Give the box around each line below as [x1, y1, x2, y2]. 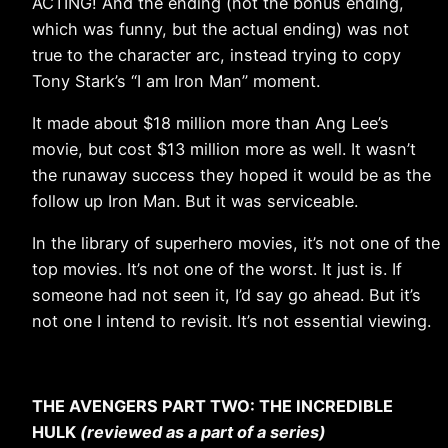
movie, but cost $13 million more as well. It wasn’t [32, 139, 416, 160]
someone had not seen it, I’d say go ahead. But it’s [32, 285, 421, 306]
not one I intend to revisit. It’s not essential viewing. [32, 311, 431, 332]
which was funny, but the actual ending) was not [32, 18, 409, 39]
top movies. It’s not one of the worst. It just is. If [32, 259, 402, 280]
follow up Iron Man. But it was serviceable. [32, 191, 358, 212]
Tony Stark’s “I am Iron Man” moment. [32, 70, 320, 91]
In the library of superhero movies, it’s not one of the [32, 233, 440, 254]
